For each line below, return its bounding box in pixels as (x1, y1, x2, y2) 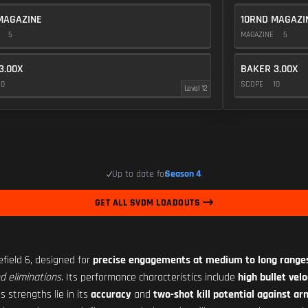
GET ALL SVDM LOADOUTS (94, 197, 203, 209)
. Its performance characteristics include (61, 270, 238, 285)
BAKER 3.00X (241, 62, 298, 76)
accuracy (91, 287, 131, 302)
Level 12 (184, 83, 208, 93)
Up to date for (112, 168, 168, 180)
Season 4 (165, 168, 202, 180)
